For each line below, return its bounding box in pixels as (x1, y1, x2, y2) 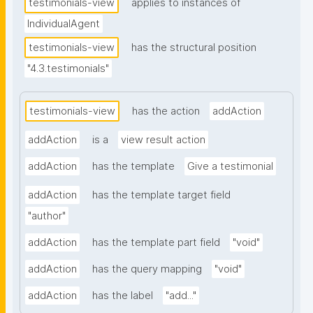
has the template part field (92, 236, 220, 249)
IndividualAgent (27, 17, 100, 31)
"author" (28, 210, 66, 223)
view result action (121, 133, 205, 147)
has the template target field (92, 189, 231, 202)
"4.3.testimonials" (27, 62, 109, 75)
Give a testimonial (187, 160, 273, 173)
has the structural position (131, 41, 256, 54)
